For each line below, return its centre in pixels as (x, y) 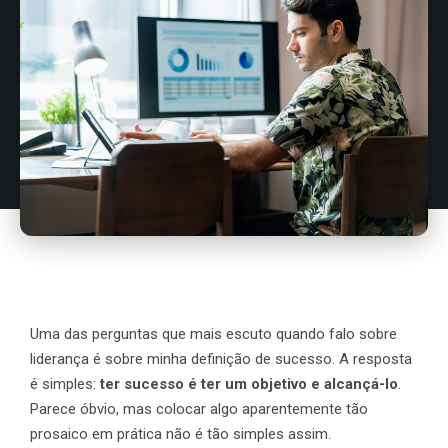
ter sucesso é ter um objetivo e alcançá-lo (249, 384)
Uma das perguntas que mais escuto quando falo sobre (213, 334)
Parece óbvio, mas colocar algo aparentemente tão (199, 409)
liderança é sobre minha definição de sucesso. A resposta (221, 359)
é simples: (65, 384)
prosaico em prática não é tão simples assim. (180, 434)
